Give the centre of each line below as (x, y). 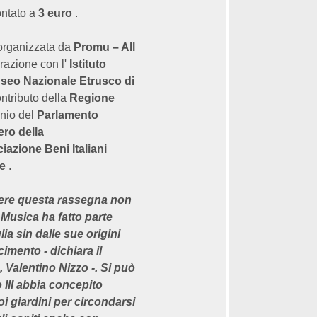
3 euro (55, 13)
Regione (92, 98)
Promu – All (104, 47)
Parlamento (68, 115)
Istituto (88, 64)
